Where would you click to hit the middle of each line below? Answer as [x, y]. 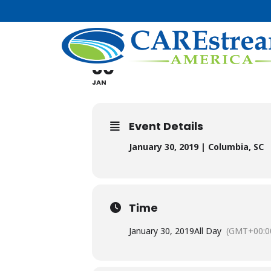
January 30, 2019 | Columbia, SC [196, 147]
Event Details [166, 126]
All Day [208, 231]
